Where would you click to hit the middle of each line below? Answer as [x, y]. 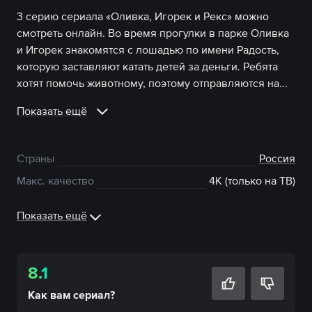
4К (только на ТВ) [252, 180]
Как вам [50, 295]
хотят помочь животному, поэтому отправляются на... [152, 83]
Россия [277, 158]
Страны [36, 158]
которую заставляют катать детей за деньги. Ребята [147, 66]
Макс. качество [55, 180]
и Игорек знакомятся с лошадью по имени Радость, [148, 49]
